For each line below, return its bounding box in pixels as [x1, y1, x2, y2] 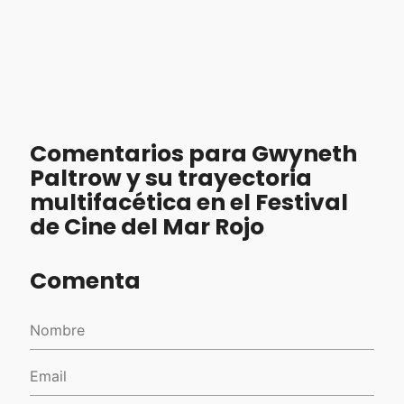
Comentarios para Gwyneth [29, 137, 357, 170]
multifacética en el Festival [29, 186, 348, 218]
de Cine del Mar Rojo [29, 210, 264, 243]
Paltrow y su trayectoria [29, 161, 312, 194]
